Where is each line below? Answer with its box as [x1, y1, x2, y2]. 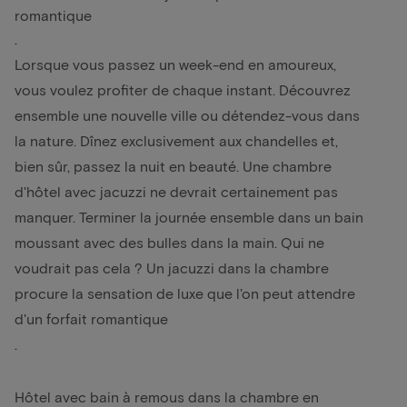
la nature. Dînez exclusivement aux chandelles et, [15, 131, 338, 149]
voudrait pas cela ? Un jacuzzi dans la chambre [15, 258, 329, 276]
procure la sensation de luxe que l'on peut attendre [15, 283, 355, 302]
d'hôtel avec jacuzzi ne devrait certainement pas [15, 182, 338, 200]
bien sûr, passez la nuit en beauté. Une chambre [15, 156, 332, 174]
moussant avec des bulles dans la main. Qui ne [15, 233, 324, 251]
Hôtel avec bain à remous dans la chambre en [15, 387, 319, 405]
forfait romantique [46, 309, 168, 327]
